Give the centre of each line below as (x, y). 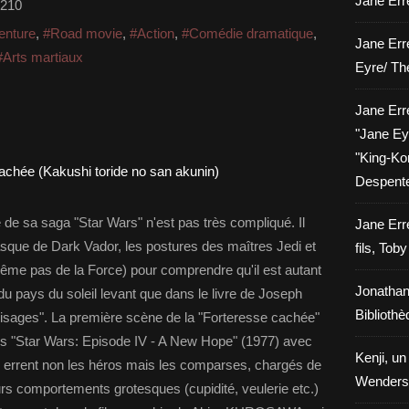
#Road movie (83, 33)
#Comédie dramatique (247, 33)
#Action (152, 33)
